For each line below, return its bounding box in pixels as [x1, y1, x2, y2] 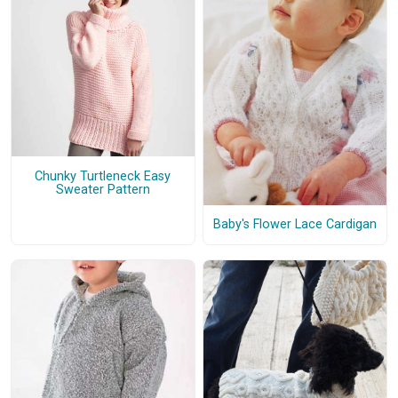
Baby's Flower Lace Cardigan [212, 217, 377, 233]
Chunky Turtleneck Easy [35, 168, 171, 184]
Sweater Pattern [55, 181, 150, 197]
